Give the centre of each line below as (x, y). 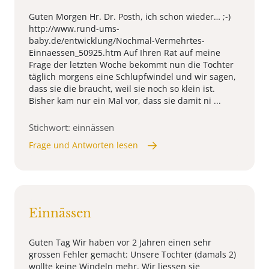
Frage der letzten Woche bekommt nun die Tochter (131, 65)
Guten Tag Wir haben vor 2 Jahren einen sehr (120, 243)
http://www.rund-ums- (74, 29)
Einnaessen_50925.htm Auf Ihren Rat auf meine (125, 53)
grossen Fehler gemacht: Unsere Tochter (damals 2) (132, 255)
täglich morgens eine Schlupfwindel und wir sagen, (132, 77)
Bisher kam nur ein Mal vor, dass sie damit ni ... (125, 101)
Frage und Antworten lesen (83, 145)
